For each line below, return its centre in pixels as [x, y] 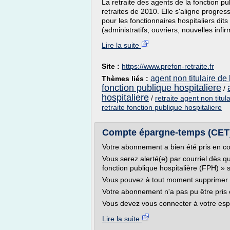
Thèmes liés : [126, 79]
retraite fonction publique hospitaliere [162, 107]
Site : [112, 66]
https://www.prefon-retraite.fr [168, 66]
